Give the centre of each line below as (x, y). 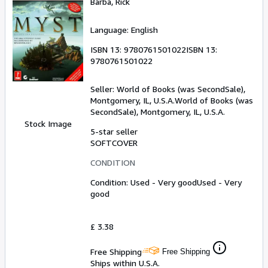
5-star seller (114, 131)
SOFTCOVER (114, 142)
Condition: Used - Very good (144, 182)
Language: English (124, 29)
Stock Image (48, 123)
